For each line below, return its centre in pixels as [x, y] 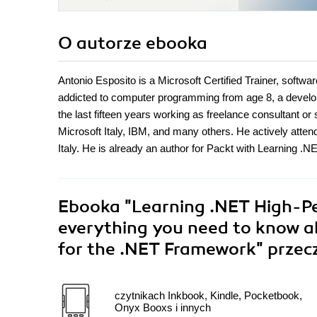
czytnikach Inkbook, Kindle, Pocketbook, [208, 296]
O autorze [102, 44]
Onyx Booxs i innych [163, 308]
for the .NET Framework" [163, 249]
